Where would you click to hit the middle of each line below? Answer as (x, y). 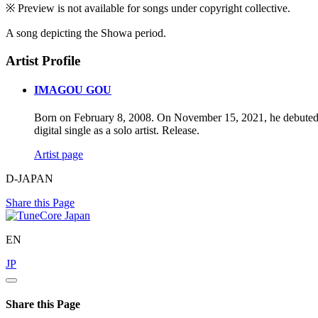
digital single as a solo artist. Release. (117, 131)
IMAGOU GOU (73, 89)
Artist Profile (43, 60)
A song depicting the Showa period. (86, 33)
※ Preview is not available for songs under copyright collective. (148, 8)
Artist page (59, 155)
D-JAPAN (29, 179)
